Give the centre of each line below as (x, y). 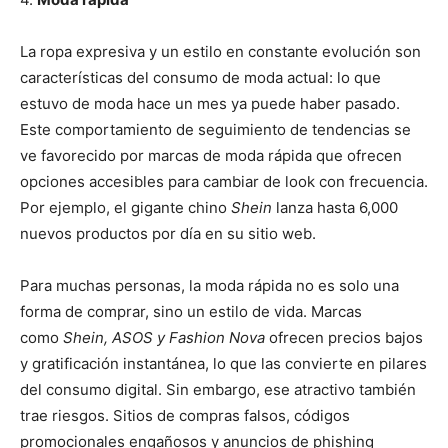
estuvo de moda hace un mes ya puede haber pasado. (210, 104)
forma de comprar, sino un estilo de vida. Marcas (191, 312)
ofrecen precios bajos (344, 338)
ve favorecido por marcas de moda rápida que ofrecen (211, 156)
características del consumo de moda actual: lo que (200, 78)
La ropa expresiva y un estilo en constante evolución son (220, 52)
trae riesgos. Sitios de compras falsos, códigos (185, 416)
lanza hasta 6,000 (337, 208)
